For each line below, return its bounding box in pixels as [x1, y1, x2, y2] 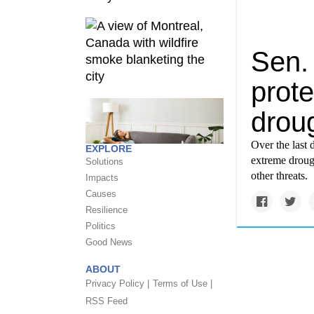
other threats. [251, 170, 308, 182]
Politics [86, 221, 116, 231]
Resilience [86, 205, 128, 215]
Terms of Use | [153, 278, 212, 289]
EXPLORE [86, 143, 132, 154]
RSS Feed [86, 296, 128, 306]
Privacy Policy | [86, 278, 149, 289]
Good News [86, 237, 132, 247]
